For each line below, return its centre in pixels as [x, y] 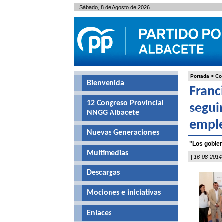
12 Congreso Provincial [125, 103]
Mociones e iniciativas [123, 193]
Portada [199, 76]
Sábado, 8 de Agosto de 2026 [114, 7]
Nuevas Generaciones [123, 133]
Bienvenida [105, 83]
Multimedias [107, 153]
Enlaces [99, 213]
